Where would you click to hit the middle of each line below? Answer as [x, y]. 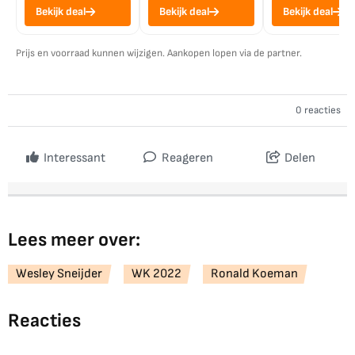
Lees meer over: [74, 240]
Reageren [186, 158]
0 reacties [318, 111]
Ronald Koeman [254, 274]
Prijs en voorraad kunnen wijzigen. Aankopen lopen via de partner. [159, 53]
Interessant [74, 158]
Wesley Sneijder [59, 274]
